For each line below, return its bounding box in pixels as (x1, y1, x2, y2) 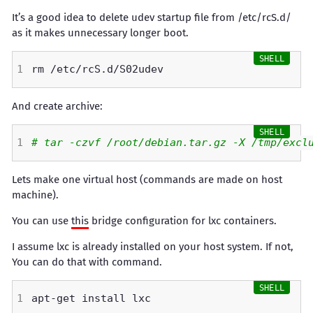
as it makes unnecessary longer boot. (12, 27, 189, 39)
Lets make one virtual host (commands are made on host (12, 173, 282, 186)
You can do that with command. (12, 256, 162, 268)
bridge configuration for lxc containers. (89, 214, 277, 227)
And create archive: (12, 100, 103, 112)
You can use (12, 214, 71, 227)
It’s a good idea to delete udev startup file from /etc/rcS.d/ (12, 11, 291, 24)
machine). (12, 189, 59, 201)
